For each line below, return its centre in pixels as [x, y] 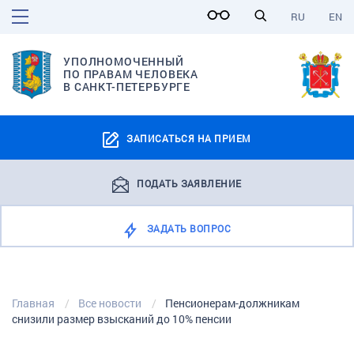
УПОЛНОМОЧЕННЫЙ [124, 62]
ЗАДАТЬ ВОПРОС [189, 228]
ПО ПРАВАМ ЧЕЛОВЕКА [131, 74]
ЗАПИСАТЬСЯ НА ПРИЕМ [189, 138]
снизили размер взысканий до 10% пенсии [122, 318]
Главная [33, 303]
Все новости [110, 303]
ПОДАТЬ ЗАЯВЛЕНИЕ [189, 183]
